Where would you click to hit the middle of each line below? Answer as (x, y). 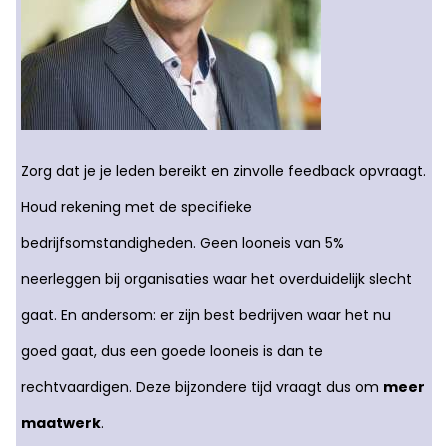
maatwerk (61, 423)
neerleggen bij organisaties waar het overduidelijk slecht (216, 279)
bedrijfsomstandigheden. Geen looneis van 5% (182, 243)
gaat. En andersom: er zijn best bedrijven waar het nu (206, 315)
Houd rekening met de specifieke (136, 207)
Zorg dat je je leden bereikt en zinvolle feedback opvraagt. (223, 171)
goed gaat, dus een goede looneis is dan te (172, 351)
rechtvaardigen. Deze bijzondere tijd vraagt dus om (202, 387)
